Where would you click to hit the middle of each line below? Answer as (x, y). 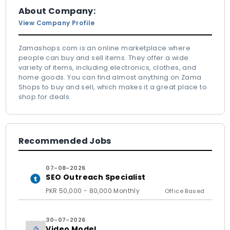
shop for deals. (45, 97)
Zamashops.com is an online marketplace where (104, 48)
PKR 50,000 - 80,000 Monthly (93, 191)
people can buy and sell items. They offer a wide (103, 58)
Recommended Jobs (65, 141)
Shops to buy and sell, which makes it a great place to (113, 87)
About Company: (57, 11)
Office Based (185, 191)
